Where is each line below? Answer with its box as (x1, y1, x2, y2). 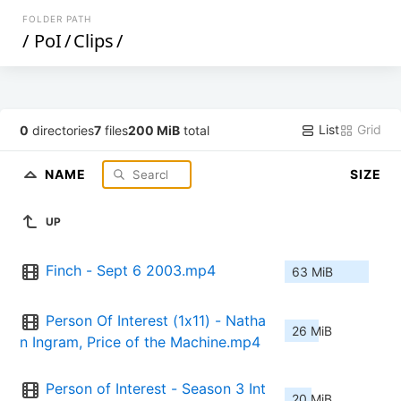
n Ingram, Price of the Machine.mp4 (20, 333, 260, 352)
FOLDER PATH (22, 13, 92, 24)
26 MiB (292, 323, 332, 339)
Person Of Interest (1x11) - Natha (46, 311, 266, 330)
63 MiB (292, 264, 333, 280)
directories (29, 122, 95, 138)
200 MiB (128, 122, 181, 138)
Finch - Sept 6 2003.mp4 (46, 261, 216, 280)
